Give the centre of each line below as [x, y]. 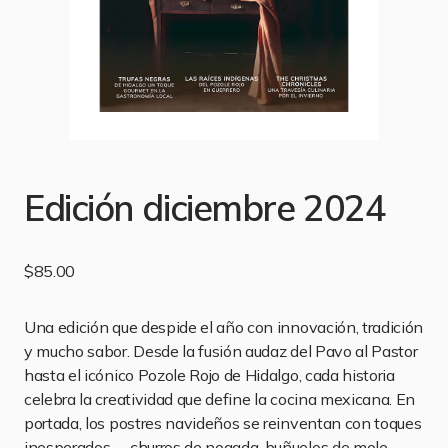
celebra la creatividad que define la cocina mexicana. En [220, 399]
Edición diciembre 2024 [205, 207]
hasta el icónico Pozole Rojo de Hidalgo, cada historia [209, 375]
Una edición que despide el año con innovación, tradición [224, 327]
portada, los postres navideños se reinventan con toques [223, 423]
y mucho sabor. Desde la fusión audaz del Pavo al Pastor [221, 351]
